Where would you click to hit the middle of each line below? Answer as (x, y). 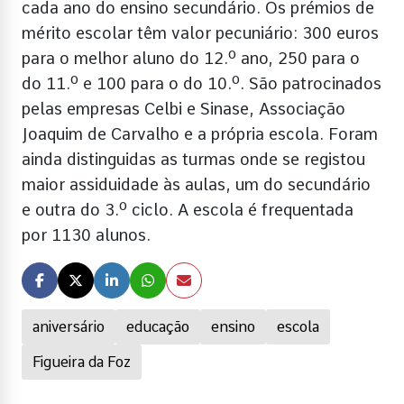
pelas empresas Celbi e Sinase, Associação (184, 108)
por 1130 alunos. (86, 234)
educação (158, 326)
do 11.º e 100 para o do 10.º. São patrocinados (202, 83)
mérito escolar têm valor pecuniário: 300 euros (200, 32)
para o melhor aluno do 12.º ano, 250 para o (191, 58)
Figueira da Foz (82, 362)
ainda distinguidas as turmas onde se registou (193, 159)
